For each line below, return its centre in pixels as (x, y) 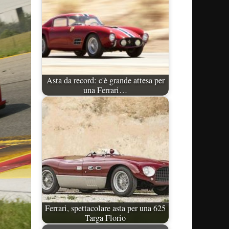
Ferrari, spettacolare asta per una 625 (105, 208)
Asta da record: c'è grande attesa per (105, 80)
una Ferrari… (105, 90)
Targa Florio (105, 217)
